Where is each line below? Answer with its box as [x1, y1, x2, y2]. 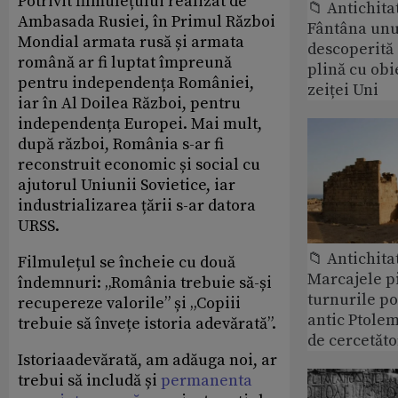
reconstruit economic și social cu [18, 154, 260, 175]
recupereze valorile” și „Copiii [18, 292, 241, 314]
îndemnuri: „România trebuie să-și [18, 272, 272, 293]
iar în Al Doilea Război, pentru [18, 92, 241, 114]
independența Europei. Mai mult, [18, 113, 262, 134]
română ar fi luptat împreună [18, 52, 232, 73]
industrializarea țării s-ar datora [18, 195, 256, 216]
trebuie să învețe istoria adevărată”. [18, 313, 276, 334]
